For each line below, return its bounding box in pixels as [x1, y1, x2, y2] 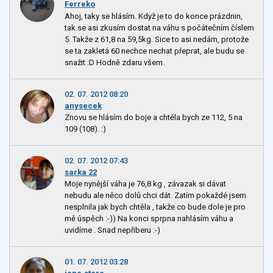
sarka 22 [65, 167, 97, 177]
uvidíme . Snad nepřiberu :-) [65, 225, 160, 235]
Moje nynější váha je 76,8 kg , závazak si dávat [65, 179, 226, 189]
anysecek [65, 101, 102, 110]
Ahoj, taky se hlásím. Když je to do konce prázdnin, [65, 11, 243, 21]
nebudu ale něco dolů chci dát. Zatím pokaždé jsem [65, 191, 246, 200]
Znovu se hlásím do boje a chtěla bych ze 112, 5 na [65, 112, 243, 122]
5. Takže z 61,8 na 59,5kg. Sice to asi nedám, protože [65, 34, 249, 44]
